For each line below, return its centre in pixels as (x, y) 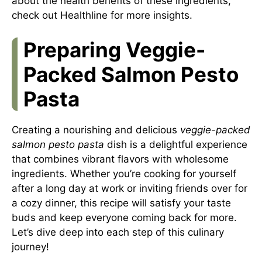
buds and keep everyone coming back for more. (124, 218)
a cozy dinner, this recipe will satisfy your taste (121, 203)
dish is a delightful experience (176, 144)
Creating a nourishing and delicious (96, 130)
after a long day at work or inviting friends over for (130, 188)
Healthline (84, 15)
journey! (30, 247)
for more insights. (150, 15)
